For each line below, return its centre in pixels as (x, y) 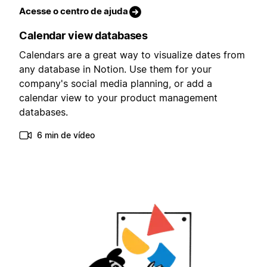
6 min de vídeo (66, 135)
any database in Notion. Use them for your (115, 69)
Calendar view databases (84, 36)
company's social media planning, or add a (116, 84)
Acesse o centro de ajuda (74, 11)
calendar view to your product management (118, 98)
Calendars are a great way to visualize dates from (132, 55)
